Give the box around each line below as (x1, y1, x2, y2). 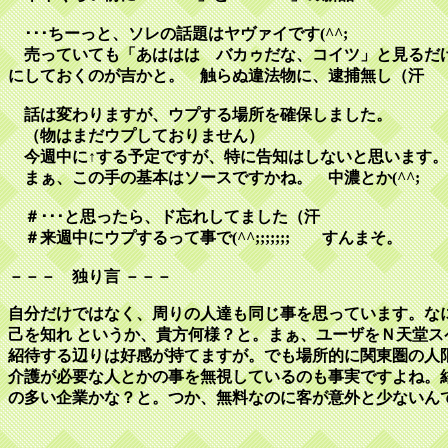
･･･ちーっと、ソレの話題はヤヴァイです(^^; (8, 25, 348, 43)
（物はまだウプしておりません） (8, 127, 264, 145)
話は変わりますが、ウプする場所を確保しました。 (8, 106, 392, 124)
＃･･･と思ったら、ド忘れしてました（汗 (8, 208, 320, 226)
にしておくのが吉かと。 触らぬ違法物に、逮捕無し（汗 (8, 67, 424, 85)
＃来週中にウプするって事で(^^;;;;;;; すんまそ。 (8, 229, 402, 247)
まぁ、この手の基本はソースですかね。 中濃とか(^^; (8, 169, 420, 187)
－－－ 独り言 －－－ (8, 268, 172, 286)
